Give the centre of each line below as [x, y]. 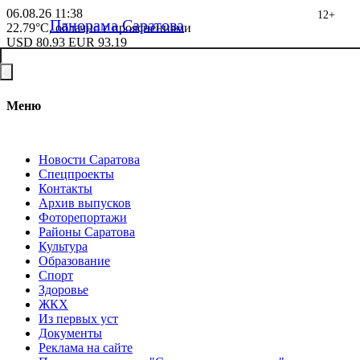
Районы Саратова [87, 231]
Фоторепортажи [83, 217]
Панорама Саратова [117, 25]
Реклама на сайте [86, 347]
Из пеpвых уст [78, 318]
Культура [63, 246]
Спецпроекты [76, 174]
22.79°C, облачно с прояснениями [99, 28]
